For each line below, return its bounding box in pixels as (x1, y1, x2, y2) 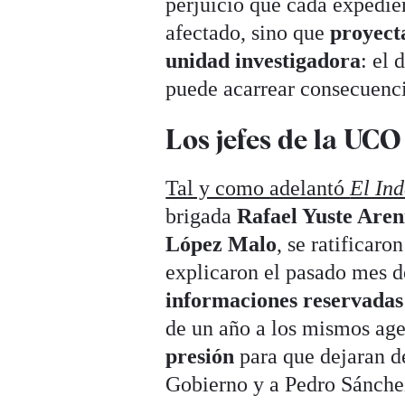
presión (165, 344, 235, 369)
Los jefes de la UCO (165, 122, 402, 155)
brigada (165, 204, 238, 229)
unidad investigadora (165, 48, 362, 72)
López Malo (165, 232, 278, 257)
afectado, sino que (165, 20, 325, 44)
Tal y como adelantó (165, 176, 351, 201)
